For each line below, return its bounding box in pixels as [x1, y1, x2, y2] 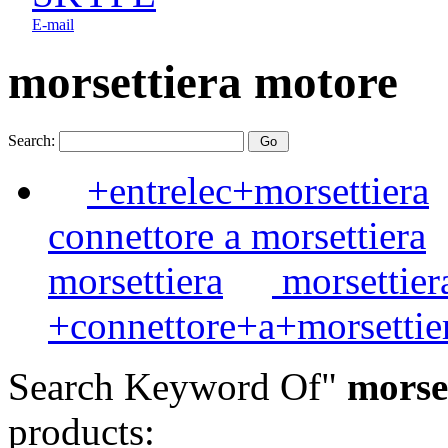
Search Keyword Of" [8, 364, 337, 408]
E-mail [32, 16, 74, 33]
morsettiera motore [8, 56, 398, 109]
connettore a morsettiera [48, 213, 426, 257]
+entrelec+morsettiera [87, 168, 429, 212]
